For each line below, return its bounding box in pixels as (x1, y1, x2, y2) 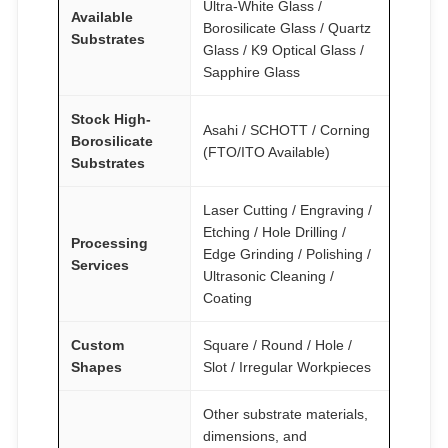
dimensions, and (203, 427, 307, 444)
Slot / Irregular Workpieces (203, 358, 371, 375)
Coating (203, 289, 252, 306)
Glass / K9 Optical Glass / (203, 41, 364, 58)
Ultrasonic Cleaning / (203, 267, 334, 284)
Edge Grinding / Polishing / (203, 245, 371, 262)
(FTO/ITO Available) (203, 143, 330, 160)
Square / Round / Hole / (203, 336, 352, 353)
